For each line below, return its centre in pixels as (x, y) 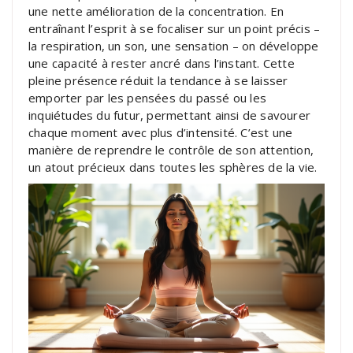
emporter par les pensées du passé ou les (147, 97)
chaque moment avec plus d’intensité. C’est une (161, 132)
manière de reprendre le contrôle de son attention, (171, 149)
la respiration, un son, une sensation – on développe (174, 45)
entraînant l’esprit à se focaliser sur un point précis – (175, 28)
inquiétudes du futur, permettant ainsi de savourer (170, 115)
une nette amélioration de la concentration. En (156, 11)
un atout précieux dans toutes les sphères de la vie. (173, 167)
